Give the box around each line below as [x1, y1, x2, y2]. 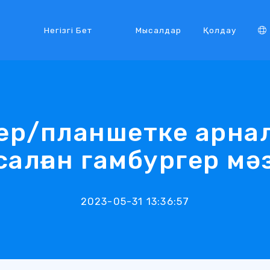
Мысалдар [135, 25, 181, 35]
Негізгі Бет [43, 25, 92, 35]
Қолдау [202, 25, 236, 35]
